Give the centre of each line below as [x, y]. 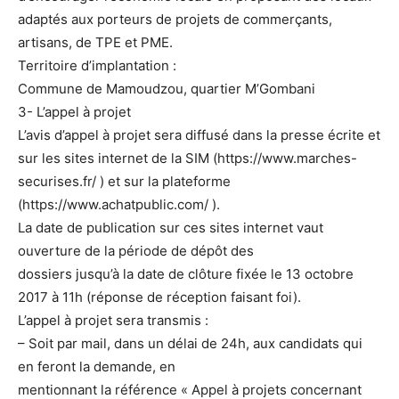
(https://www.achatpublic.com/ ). [119, 205]
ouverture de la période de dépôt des [136, 251]
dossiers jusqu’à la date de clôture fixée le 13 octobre [186, 274]
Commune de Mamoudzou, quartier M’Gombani [167, 89]
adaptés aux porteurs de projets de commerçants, [175, 20]
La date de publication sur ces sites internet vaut [171, 228]
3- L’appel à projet [74, 112]
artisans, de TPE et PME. [95, 43]
